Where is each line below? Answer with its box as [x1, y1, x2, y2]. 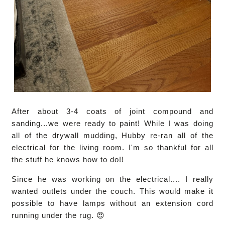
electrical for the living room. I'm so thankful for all [12, 143, 213, 152]
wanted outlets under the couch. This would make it [12, 187, 213, 196]
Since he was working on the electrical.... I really [12, 175, 213, 184]
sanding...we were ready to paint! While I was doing [12, 119, 213, 128]
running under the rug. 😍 [12, 211, 105, 220]
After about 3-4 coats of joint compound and [12, 107, 213, 116]
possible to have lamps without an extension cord [12, 199, 213, 208]
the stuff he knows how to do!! [12, 155, 125, 164]
